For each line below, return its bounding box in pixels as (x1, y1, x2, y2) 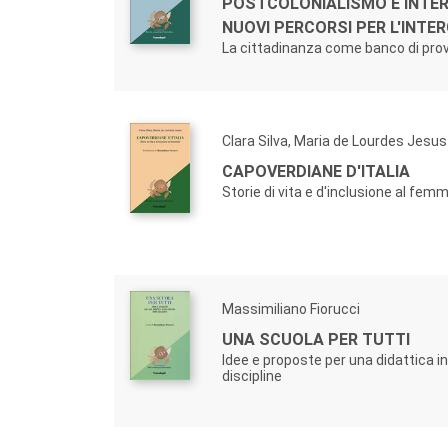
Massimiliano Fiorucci (222, 301, 360, 318)
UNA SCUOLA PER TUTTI (222, 330, 410, 350)
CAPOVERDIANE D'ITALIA (222, 162, 410, 182)
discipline (222, 368, 282, 385)
